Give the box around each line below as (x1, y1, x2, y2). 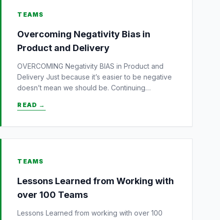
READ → (17, 101, 46, 109)
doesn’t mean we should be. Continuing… (17, 83, 151, 92)
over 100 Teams (17, 189, 88, 200)
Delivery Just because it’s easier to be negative (17, 72, 172, 81)
